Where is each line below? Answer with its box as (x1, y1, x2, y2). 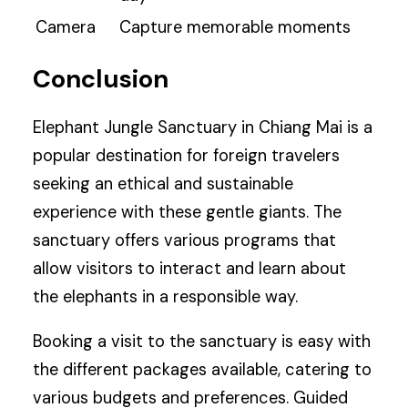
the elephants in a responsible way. (33, 286, 299, 309)
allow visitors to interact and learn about (33, 258, 347, 280)
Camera (36, 15, 97, 38)
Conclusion (33, 63, 169, 96)
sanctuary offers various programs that (33, 229, 337, 252)
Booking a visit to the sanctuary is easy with (33, 331, 372, 353)
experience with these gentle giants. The (33, 201, 342, 224)
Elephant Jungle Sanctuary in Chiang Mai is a (33, 117, 373, 139)
